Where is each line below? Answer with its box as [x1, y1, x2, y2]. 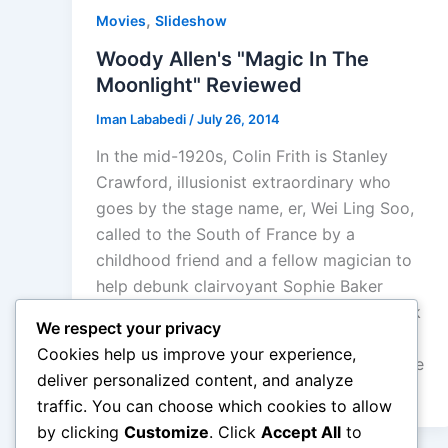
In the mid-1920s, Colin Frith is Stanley [96, 146, 388, 167]
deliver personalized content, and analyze [37, 370, 353, 391]
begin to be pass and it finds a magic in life [96, 354, 424, 375]
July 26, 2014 [197, 110, 280, 127]
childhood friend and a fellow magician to [96, 250, 412, 271]
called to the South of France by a [96, 224, 355, 245]
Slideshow [155, 11, 227, 29]
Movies [96, 11, 146, 29]
